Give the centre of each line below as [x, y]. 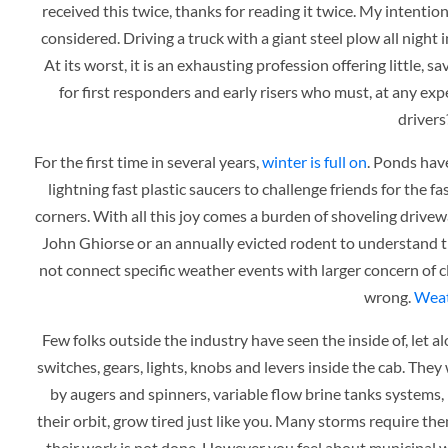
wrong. [388, 297]
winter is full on [314, 162]
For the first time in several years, [147, 162]
